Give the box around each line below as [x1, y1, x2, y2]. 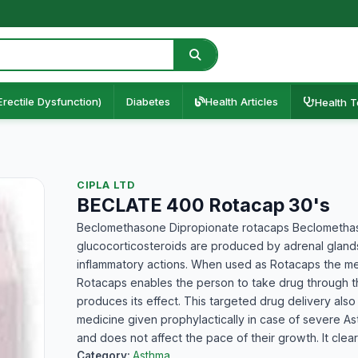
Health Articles [205, 95, 278, 108]
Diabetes [126, 95, 170, 108]
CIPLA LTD [77, 179, 135, 191]
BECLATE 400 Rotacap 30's [77, 194, 330, 217]
